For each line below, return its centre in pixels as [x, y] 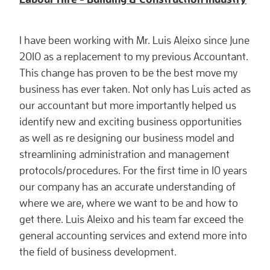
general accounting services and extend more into [133, 235]
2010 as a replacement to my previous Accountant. [134, 56]
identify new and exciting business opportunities [130, 121]
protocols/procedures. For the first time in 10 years [133, 170]
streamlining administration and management [124, 154]
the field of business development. [98, 251]
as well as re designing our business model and [127, 137]
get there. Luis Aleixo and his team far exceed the [131, 219]
